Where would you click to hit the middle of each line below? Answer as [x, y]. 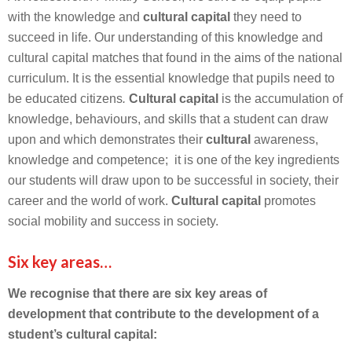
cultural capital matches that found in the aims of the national [175, 58]
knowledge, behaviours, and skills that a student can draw [168, 119]
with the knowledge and [75, 17]
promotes [290, 201]
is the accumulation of [280, 99]
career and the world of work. [90, 201]
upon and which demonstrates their [107, 139]
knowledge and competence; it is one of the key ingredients [174, 160]
